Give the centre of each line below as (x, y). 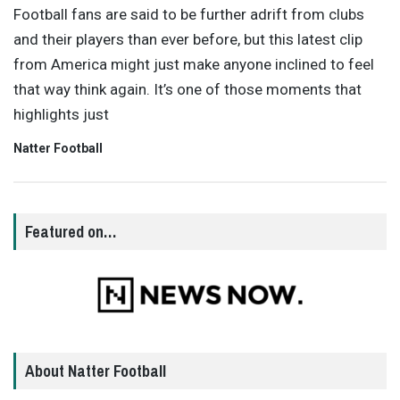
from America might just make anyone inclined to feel (194, 64)
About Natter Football (96, 371)
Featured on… (71, 231)
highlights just (61, 114)
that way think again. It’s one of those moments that (187, 89)
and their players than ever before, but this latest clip (188, 39)
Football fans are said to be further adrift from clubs (189, 14)
